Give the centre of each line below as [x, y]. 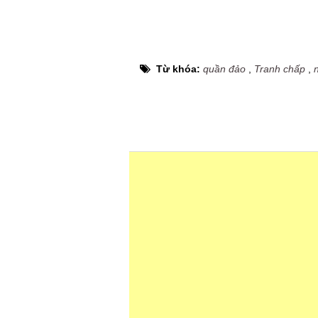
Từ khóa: [180, 69]
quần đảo [224, 69]
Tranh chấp [280, 69]
